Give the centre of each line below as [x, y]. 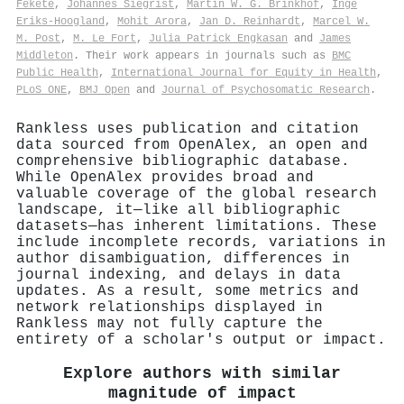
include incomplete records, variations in [201, 242]
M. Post [38, 38]
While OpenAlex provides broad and [165, 177]
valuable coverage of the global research [197, 193]
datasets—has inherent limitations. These [197, 226]
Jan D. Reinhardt [250, 21]
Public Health [57, 73]
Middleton [45, 55]
